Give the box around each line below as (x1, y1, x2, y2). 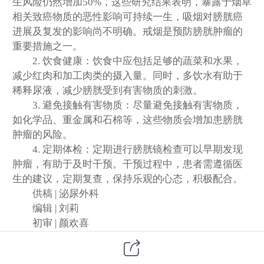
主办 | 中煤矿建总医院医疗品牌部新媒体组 (32, 246, 219, 258)
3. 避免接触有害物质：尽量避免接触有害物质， (32, 99, 243, 111)
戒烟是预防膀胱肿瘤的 (143, 25, 243, 37)
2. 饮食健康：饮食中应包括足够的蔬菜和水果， (32, 55, 243, 67)
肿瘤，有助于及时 (12, 158, 93, 170)
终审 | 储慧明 (32, 232, 89, 243)
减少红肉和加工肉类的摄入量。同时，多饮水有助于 (12, 70, 243, 81)
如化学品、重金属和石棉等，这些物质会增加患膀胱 (12, 114, 243, 126)
